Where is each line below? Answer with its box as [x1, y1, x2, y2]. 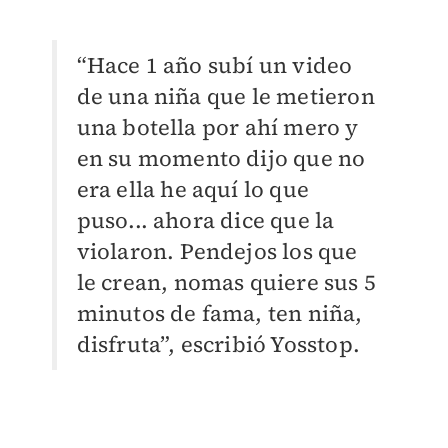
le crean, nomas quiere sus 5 [76, 266, 377, 297]
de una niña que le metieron [76, 80, 375, 111]
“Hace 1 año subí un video [76, 49, 353, 80]
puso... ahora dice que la [76, 204, 335, 235]
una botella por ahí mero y [76, 111, 359, 142]
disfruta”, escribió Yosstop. [76, 328, 361, 359]
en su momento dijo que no [76, 142, 366, 173]
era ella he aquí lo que [76, 173, 310, 204]
